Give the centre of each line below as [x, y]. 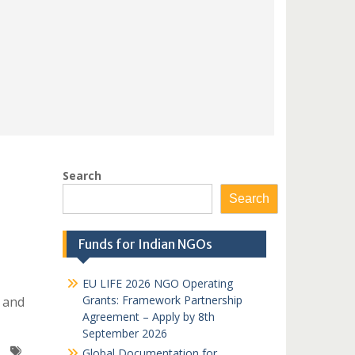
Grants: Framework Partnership [162, 300]
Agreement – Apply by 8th [148, 317]
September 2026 [124, 333]
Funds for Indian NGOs [145, 244]
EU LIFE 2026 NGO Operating [157, 283]
